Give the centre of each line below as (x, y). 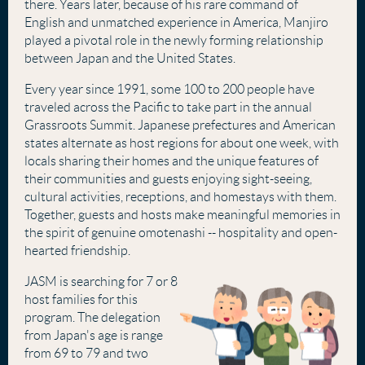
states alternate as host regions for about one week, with (182, 143)
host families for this (81, 299)
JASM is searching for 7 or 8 (101, 281)
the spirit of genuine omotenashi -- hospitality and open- (181, 233)
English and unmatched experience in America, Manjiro (176, 22)
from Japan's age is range (94, 335)
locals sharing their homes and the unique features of (172, 161)
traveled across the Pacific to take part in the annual (168, 107)
